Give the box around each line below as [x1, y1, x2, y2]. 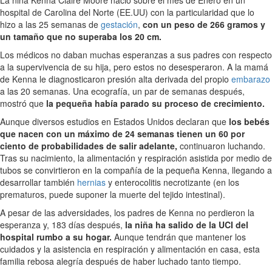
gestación [101, 18, 138, 30]
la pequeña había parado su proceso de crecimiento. [46, 97, 265, 109]
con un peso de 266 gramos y [143, 18, 265, 30]
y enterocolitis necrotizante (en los [106, 176, 239, 188]
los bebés [229, 115, 270, 127]
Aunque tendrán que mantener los [112, 231, 246, 243]
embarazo [231, 73, 270, 85]
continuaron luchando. [177, 140, 265, 152]
